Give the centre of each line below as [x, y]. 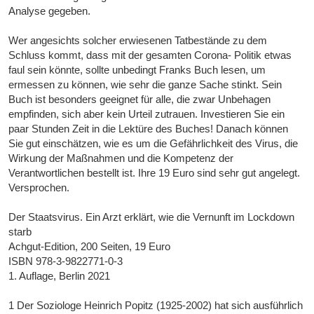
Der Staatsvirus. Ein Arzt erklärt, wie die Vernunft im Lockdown [152, 217]
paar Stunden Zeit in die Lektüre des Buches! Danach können [149, 129]
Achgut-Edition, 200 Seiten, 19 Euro [90, 247]
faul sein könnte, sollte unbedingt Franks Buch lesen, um [137, 70]
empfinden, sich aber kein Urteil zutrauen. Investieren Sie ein [147, 114]
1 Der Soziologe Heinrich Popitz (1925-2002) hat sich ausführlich [156, 306]
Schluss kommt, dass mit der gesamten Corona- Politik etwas [150, 55]
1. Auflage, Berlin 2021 [60, 276]
